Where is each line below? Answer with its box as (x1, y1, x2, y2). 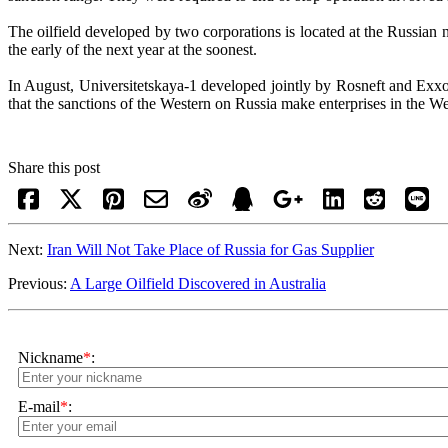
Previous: (8, 275, 70, 292)
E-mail (18, 398, 60, 415)
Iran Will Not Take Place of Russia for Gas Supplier (47, 241, 374, 258)
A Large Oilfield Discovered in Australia (70, 275, 326, 292)
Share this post (8, 159, 100, 176)
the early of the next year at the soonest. (8, 41, 261, 58)
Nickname (18, 349, 83, 366)
